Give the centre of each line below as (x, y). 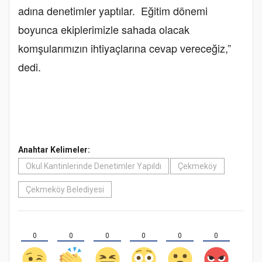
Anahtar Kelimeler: (54, 149)
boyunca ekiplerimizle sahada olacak (104, 29)
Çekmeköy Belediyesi (65, 189)
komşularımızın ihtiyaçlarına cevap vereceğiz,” (125, 48)
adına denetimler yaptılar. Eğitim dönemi (113, 10)
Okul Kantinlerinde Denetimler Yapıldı (94, 166)
